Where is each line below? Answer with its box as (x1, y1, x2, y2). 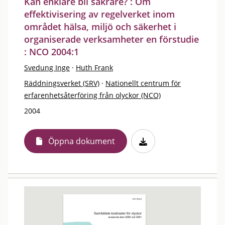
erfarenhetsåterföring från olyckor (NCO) (24, 90, 161, 100)
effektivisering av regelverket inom (24, 8, 175, 20)
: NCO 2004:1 (24, 45, 79, 58)
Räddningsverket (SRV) (24, 78, 99, 88)
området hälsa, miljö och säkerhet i (24, 20, 176, 33)
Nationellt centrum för (105, 78, 181, 88)
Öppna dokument (48, 135, 115, 147)
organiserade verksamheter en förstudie (24, 33, 199, 45)
